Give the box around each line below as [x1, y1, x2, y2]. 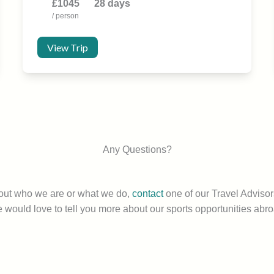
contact [132, 188, 163, 199]
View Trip [47, 42, 89, 54]
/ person [52, 12, 80, 21]
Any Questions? [102, 144, 172, 155]
